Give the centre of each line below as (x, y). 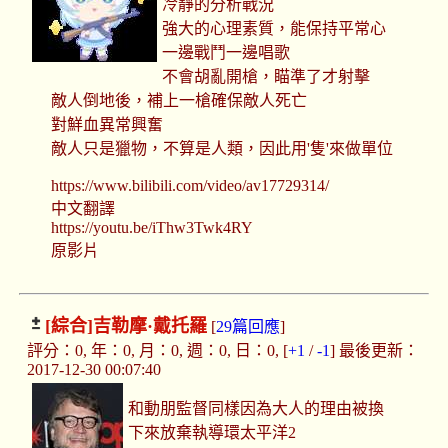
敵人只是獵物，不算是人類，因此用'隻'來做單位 (221, 149)
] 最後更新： (374, 351)
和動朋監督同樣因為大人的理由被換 (256, 409)
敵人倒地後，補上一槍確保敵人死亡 (178, 101)
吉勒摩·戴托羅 (149, 326)
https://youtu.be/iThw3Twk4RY (151, 228)
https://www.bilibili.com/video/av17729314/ (189, 186)
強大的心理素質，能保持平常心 (274, 29)
